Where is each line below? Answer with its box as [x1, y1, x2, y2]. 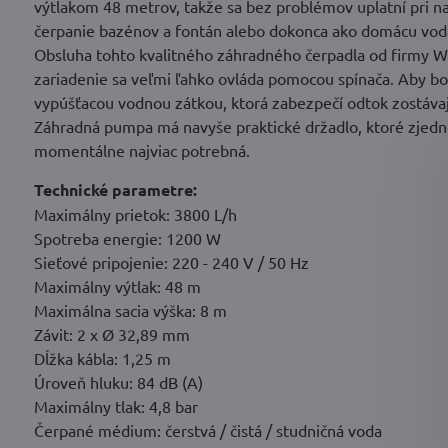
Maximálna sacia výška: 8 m [33, 300, 227, 321]
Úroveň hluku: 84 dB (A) [33, 372, 203, 393]
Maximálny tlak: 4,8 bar [33, 396, 198, 417]
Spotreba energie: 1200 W [33, 228, 221, 249]
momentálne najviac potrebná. [33, 140, 250, 161]
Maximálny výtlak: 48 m [33, 276, 201, 297]
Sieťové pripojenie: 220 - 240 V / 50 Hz [33, 252, 309, 273]
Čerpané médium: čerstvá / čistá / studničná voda [33, 420, 382, 441]
